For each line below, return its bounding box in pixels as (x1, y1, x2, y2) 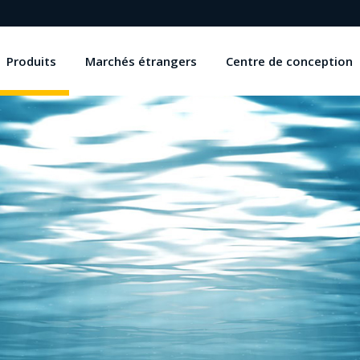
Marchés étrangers (85, 53, 197, 69)
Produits (6, 53, 56, 69)
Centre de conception (226, 53, 353, 69)
